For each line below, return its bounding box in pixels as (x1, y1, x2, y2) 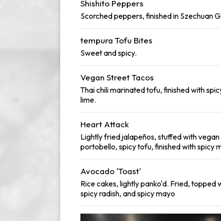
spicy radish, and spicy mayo (80, 188, 175, 198)
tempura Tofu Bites (80, 35, 152, 45)
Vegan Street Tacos (80, 72, 154, 82)
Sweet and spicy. (80, 48, 137, 58)
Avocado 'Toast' (80, 166, 141, 176)
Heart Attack (80, 119, 129, 129)
